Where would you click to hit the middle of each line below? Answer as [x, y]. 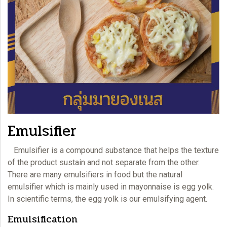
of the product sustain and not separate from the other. [104, 162]
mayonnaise [150, 186]
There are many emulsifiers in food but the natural [95, 174]
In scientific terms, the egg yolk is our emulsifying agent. [107, 199]
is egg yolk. [193, 186]
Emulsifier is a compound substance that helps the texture [113, 150]
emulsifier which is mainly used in [68, 186]
